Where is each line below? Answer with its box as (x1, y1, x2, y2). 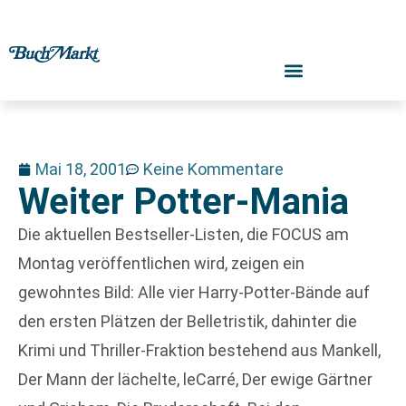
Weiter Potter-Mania (18, 180, 349, 223)
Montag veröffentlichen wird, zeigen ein (18, 254, 304, 273)
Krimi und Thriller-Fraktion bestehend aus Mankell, (18, 341, 381, 360)
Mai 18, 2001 (35, 159, 126, 179)
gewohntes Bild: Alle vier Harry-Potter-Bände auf (18, 283, 370, 302)
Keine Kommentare (143, 159, 284, 179)
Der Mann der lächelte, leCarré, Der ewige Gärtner (18, 370, 372, 389)
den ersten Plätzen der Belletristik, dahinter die (18, 312, 357, 331)
